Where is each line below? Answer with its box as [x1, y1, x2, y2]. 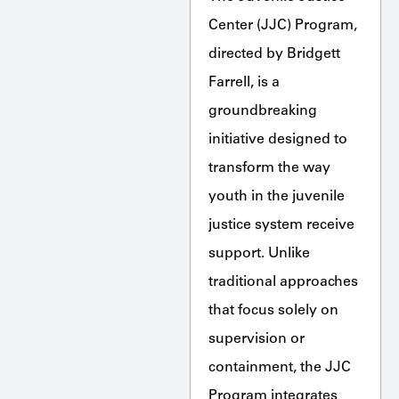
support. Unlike [208, 246, 310, 261]
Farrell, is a [208, 75, 280, 90]
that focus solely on [208, 303, 338, 318]
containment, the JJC [208, 360, 351, 375]
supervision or [208, 331, 305, 346]
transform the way [208, 160, 330, 175]
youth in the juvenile [208, 189, 345, 204]
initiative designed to [208, 132, 347, 147]
